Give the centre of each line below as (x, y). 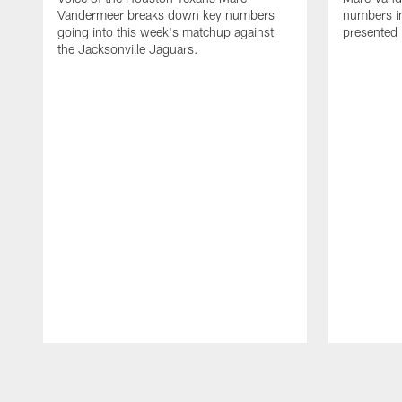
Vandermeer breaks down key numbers (166, 14)
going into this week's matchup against (166, 31)
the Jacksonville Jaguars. (128, 48)
